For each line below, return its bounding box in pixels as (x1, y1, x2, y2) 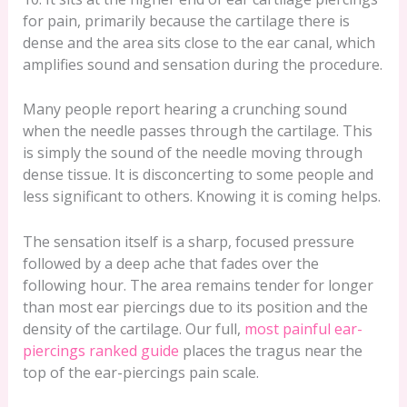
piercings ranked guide (22, 340, 179, 361)
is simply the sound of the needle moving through (22, 143, 362, 164)
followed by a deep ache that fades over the (22, 253, 319, 273)
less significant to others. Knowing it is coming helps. (22, 186, 381, 207)
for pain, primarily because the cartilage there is (22, 10, 350, 31)
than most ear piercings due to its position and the (22, 296, 368, 317)
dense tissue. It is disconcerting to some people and (22, 164, 373, 185)
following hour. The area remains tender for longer (22, 274, 373, 295)
